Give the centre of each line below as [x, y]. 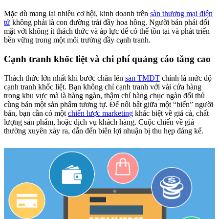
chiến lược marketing [100, 113]
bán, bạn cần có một [36, 113]
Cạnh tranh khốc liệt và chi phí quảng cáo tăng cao [107, 59]
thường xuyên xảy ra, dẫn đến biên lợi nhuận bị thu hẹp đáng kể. [104, 131]
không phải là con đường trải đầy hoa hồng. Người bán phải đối [110, 22]
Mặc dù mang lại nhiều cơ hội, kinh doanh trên [77, 14]
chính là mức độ [186, 78]
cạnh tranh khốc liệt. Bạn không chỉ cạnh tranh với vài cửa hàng [103, 87]
